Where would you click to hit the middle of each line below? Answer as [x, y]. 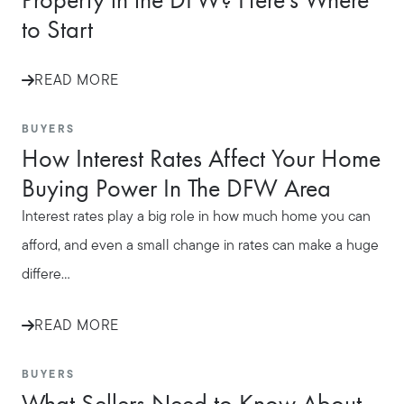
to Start [57, 30]
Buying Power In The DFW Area [176, 188]
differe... [46, 275]
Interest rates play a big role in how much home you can [196, 218]
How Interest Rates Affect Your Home [201, 159]
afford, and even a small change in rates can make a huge [200, 247]
